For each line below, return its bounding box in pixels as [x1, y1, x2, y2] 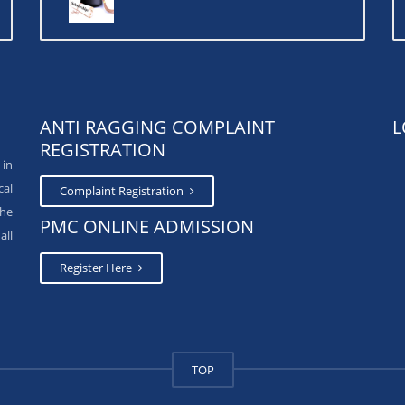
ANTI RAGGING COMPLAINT [40, 115, 275, 140]
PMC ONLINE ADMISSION [40, 214, 254, 240]
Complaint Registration [60, 183, 186, 200]
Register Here [60, 259, 135, 277]
